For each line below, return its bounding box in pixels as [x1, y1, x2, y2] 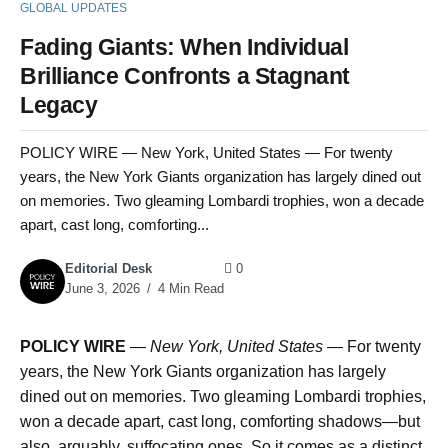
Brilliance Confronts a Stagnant [20, 63, 351, 89]
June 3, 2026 [65, 281, 140, 297]
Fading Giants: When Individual [20, 34, 349, 60]
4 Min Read [154, 281, 224, 297]
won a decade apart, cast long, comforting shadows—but [20, 413, 420, 431]
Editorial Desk [65, 261, 152, 277]
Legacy [20, 92, 98, 118]
